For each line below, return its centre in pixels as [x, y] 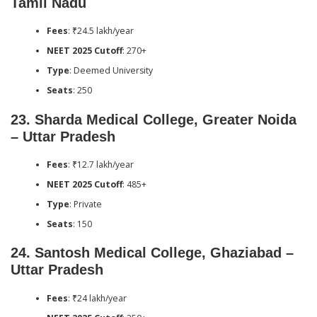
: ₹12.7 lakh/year [100, 165]
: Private [85, 204]
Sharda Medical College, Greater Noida [166, 119]
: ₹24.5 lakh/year [100, 31]
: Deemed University [111, 71]
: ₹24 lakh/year [97, 298]
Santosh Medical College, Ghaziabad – [164, 253]
